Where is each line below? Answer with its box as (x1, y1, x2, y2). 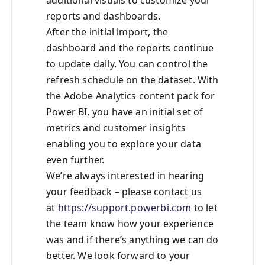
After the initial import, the (46, 25, 169, 39)
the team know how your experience (46, 217, 214, 231)
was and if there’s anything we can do (46, 233, 219, 247)
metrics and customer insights (46, 121, 186, 135)
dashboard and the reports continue (46, 41, 214, 55)
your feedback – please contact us (46, 185, 202, 199)
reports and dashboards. (46, 9, 161, 23)
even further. (46, 153, 105, 167)
